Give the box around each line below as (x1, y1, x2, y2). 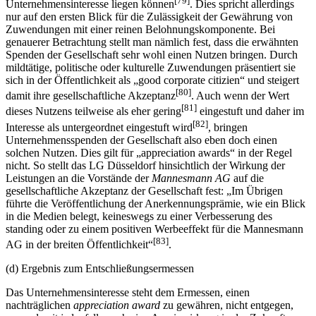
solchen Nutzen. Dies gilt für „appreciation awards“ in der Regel (6, 147, 292, 159)
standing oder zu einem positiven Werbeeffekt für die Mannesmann (6, 223, 303, 236)
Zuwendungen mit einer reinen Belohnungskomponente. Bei (6, 23, 275, 36)
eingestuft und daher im (197, 105, 304, 118)
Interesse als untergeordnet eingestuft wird (6, 121, 193, 134)
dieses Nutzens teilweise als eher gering (6, 105, 181, 118)
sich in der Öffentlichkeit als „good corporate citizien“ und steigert (6, 74, 299, 87)
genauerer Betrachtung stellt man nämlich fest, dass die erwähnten (6, 36, 298, 49)
